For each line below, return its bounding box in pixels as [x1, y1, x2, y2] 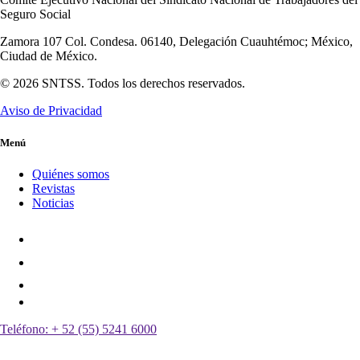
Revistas [32, 181, 75, 195]
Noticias [32, 195, 74, 210]
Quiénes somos [32, 166, 109, 181]
